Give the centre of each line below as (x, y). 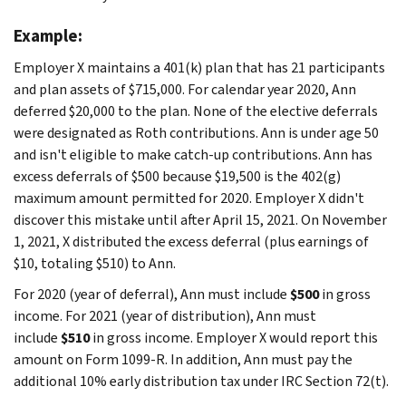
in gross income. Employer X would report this (234, 337)
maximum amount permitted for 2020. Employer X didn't (189, 198)
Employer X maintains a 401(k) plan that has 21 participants (199, 67)
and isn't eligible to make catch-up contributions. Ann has (193, 154)
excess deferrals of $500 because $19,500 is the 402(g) (177, 176)
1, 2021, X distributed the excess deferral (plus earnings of (191, 241)
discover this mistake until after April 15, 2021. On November (200, 219)
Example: (48, 35)
